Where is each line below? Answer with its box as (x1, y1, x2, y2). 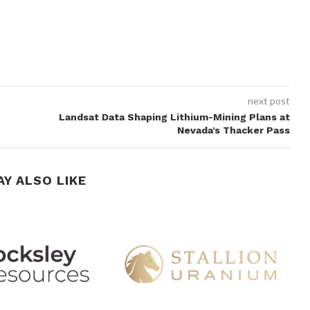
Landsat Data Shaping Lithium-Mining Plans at (58, 111, 290, 122)
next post (247, 94, 290, 107)
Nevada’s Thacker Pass (176, 124, 290, 136)
